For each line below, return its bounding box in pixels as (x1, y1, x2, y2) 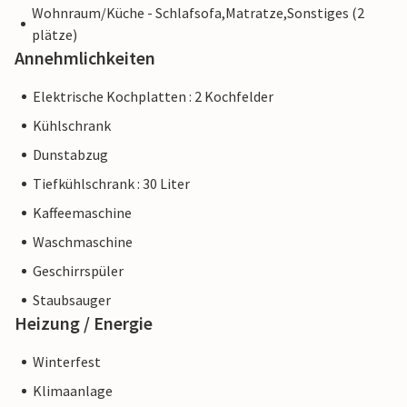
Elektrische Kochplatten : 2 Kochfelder (33, 87, 273, 106)
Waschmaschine (33, 233, 133, 252)
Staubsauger (33, 291, 111, 310)
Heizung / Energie (15, 312, 153, 335)
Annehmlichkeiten (15, 46, 155, 70)
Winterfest (33, 352, 101, 372)
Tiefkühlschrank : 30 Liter (33, 174, 190, 194)
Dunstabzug (33, 145, 108, 164)
